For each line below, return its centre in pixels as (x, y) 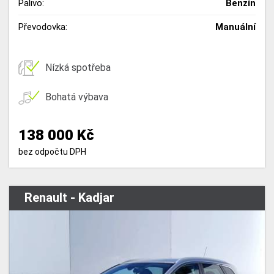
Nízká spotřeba (78, 68)
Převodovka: (43, 27)
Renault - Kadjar (69, 198)
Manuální (235, 27)
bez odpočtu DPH (52, 151)
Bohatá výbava (77, 97)
